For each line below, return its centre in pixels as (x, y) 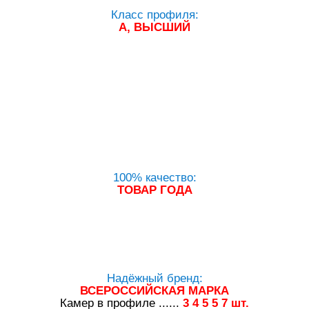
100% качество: (154, 178)
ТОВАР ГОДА (154, 190)
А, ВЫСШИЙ (154, 27)
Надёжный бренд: (154, 278)
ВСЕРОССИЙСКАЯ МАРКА (154, 291)
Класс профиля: (154, 15)
